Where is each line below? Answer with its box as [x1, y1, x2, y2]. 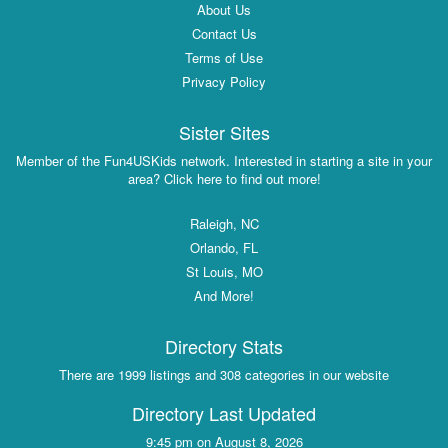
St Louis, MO [185, 262, 263, 282]
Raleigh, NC [189, 214, 259, 234]
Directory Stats [165, 333, 283, 360]
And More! [194, 286, 254, 306]
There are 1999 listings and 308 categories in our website [59, 365, 389, 385]
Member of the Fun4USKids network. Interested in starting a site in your [16, 151, 432, 171]
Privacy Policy [182, 72, 266, 92]
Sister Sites [178, 119, 270, 146]
